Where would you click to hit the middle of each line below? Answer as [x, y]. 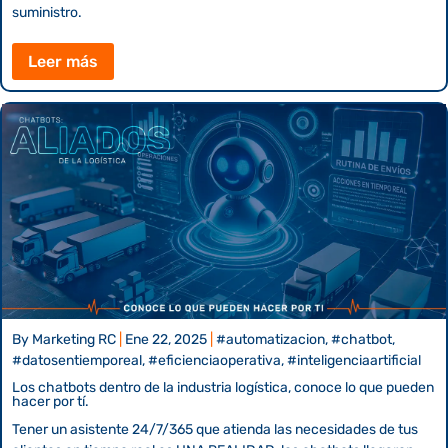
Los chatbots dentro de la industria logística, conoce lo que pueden [223, 387]
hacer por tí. [50, 401]
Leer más [63, 62]
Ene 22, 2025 [166, 339]
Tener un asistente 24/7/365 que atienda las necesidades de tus [215, 429]
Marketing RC [74, 339]
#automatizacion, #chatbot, [305, 339]
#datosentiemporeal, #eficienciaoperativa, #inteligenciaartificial [216, 360]
